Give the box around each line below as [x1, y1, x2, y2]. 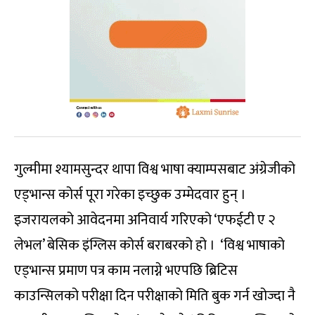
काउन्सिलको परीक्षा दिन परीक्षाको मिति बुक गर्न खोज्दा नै [14, 283, 295, 308]
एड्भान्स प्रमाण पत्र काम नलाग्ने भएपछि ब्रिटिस [14, 258, 238, 283]
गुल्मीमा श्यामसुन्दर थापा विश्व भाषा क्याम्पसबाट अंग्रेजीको [14, 157, 295, 181]
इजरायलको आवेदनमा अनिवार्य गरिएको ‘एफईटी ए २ [14, 207, 275, 232]
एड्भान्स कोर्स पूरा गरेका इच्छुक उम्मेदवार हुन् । [14, 182, 246, 207]
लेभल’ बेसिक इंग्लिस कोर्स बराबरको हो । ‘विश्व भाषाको [14, 233, 285, 257]
